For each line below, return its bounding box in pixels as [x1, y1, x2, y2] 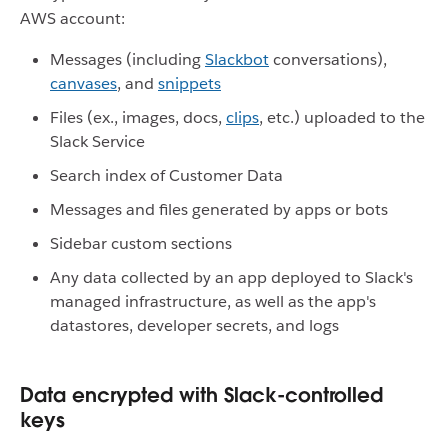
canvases [50, 72, 117, 94]
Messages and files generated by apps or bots [50, 198, 388, 220]
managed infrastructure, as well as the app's [50, 290, 376, 312]
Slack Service [50, 130, 145, 152]
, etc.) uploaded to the [259, 106, 425, 128]
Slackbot [205, 48, 269, 70]
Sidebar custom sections [50, 232, 232, 254]
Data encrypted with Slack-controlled [20, 381, 383, 408]
